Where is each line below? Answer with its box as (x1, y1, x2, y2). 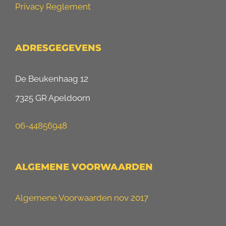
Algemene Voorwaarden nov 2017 (15, 192, 148, 203)
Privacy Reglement (15, 1, 91, 12)
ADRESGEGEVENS (15, 42, 101, 53)
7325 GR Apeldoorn (15, 92, 90, 103)
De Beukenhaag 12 (15, 73, 88, 84)
